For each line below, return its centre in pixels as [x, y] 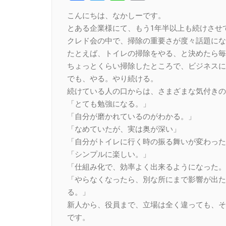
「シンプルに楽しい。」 [109, 154]
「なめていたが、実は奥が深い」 [124, 129]
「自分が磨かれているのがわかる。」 [131, 116]
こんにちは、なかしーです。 [116, 15]
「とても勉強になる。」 [109, 104]
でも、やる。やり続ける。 [112, 78]
